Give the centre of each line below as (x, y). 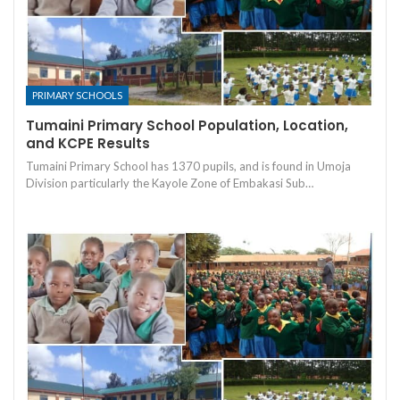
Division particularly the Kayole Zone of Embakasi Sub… (170, 183)
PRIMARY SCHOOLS (77, 95)
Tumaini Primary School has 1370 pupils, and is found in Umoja (188, 166)
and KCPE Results (88, 143)
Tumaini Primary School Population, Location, (187, 125)
